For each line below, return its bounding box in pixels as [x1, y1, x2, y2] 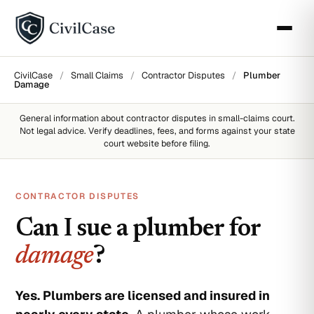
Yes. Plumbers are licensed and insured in [15, 287, 270, 303]
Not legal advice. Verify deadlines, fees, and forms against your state [19, 125, 295, 137]
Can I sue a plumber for [15, 217, 260, 242]
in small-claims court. [206, 112, 295, 124]
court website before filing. [104, 137, 210, 149]
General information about [19, 112, 126, 124]
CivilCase [14, 69, 53, 81]
